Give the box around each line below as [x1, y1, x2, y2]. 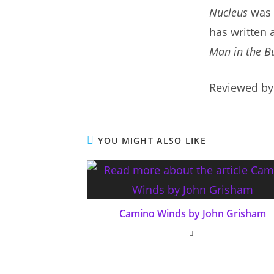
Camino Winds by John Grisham [119, 207, 266, 220]
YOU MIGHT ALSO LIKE [98, 135, 207, 146]
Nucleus [209, 5, 248, 20]
